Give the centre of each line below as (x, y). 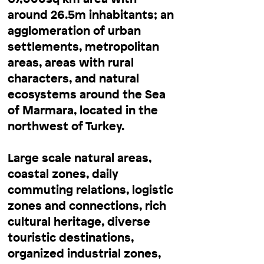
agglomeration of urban (74, 30)
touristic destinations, (71, 237)
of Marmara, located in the (83, 110)
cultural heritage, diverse (79, 221)
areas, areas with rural (71, 62)
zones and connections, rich (87, 205)
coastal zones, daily (63, 173)
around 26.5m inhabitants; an (91, 14)
